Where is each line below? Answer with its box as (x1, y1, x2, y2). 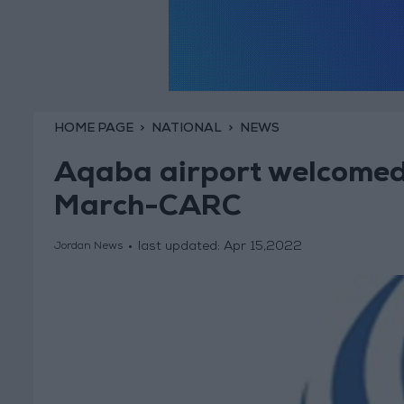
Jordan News (53, 242, 123, 253)
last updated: (137, 241, 224, 254)
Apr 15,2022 (223, 241, 302, 254)
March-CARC (53, 195, 242, 225)
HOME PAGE (53, 122, 133, 135)
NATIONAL (151, 122, 222, 135)
